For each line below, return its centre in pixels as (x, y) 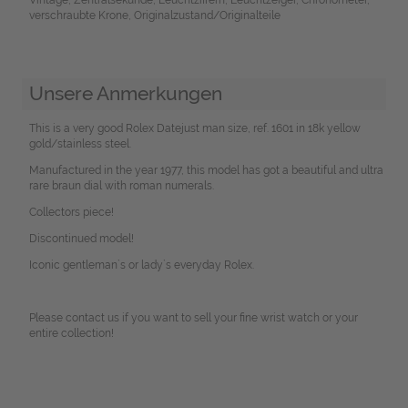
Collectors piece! (71, 213)
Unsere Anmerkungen (125, 94)
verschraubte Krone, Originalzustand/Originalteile (154, 15)
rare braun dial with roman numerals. (121, 186)
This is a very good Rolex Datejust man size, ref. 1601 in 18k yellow (194, 129)
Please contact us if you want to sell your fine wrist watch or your (193, 318)
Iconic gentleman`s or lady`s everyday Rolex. (141, 265)
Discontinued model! (81, 239)
